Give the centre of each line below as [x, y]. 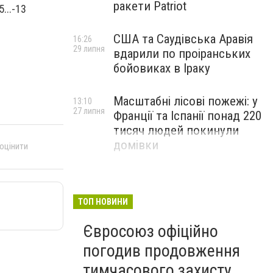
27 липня [89, 111]
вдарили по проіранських [182, 54]
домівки [136, 145]
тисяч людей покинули [176, 130]
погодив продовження [161, 251]
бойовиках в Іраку [162, 68]
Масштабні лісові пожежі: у [186, 101]
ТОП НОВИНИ [103, 202]
